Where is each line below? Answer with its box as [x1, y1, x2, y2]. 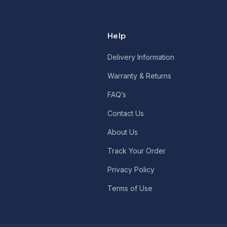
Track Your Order [107, 146, 166, 155]
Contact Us [107, 108, 144, 118]
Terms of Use [107, 183, 153, 193]
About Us [107, 127, 138, 136]
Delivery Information [107, 52, 175, 61]
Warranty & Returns [107, 71, 172, 80]
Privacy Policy [107, 165, 155, 174]
